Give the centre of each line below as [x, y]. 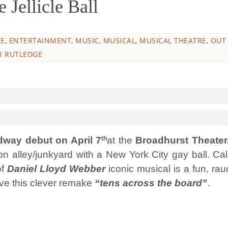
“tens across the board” [151, 183]
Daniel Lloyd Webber [56, 169]
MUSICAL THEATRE [173, 41]
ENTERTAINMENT [40, 41]
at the [120, 140]
